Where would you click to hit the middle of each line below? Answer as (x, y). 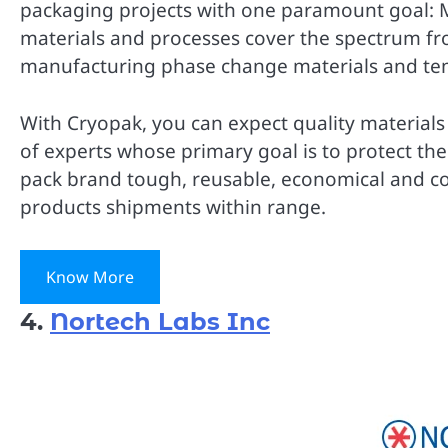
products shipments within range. (173, 206)
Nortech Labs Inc (160, 321)
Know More (90, 276)
